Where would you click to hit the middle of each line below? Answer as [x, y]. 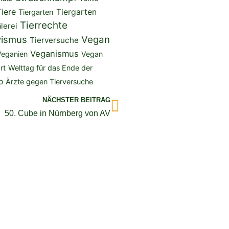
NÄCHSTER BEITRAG [76, 100]
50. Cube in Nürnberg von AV [58, 113]
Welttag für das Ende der [50, 67]
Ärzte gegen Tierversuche [49, 81]
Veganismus [54, 53]
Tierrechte [43, 25]
